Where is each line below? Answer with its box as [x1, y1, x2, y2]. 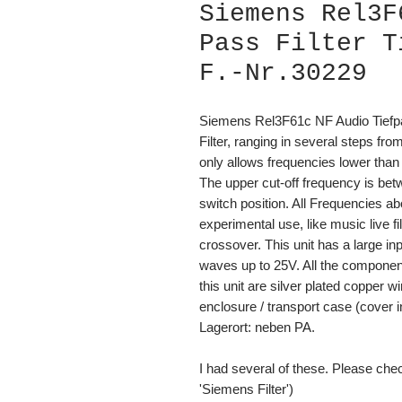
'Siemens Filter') [199, 380, 293, 397]
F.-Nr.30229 [199, 58, 367, 87]
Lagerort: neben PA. [199, 319, 319, 335]
